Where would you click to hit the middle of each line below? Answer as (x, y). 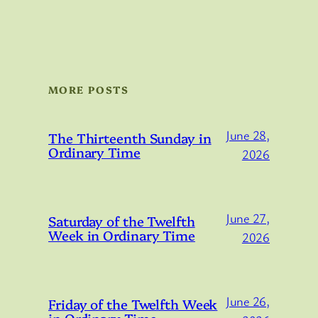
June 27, (247, 218)
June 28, (247, 135)
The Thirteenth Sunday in (130, 138)
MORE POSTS (88, 90)
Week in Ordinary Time (122, 235)
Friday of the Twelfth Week (133, 304)
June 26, (247, 301)
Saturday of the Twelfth (122, 221)
